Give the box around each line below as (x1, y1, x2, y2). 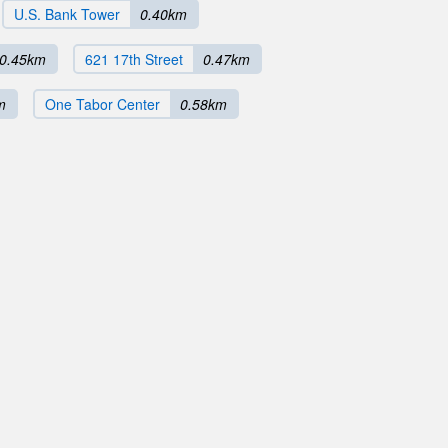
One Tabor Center (45, 94, 160, 114)
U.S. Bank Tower (14, 4, 120, 24)
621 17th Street (85, 49, 183, 69)
